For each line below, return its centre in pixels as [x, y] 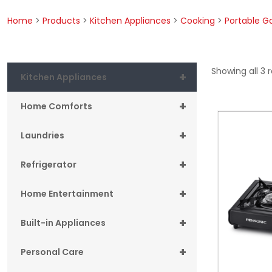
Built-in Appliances [63, 223]
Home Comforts [56, 106]
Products [61, 20]
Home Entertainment [67, 193]
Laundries [42, 135]
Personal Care [52, 252]
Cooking [198, 20]
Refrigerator [49, 164]
